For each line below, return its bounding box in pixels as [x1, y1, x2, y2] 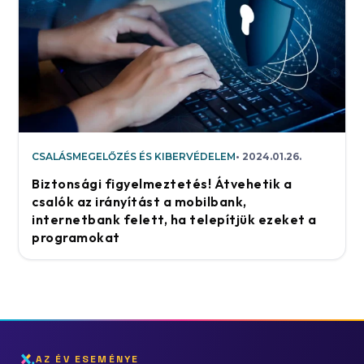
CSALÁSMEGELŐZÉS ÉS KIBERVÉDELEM [32, 150, 236, 163]
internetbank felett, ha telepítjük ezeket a [32, 211, 317, 228]
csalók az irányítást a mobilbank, [32, 193, 247, 210]
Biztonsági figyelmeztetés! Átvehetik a [32, 175, 292, 193]
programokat [32, 229, 120, 246]
